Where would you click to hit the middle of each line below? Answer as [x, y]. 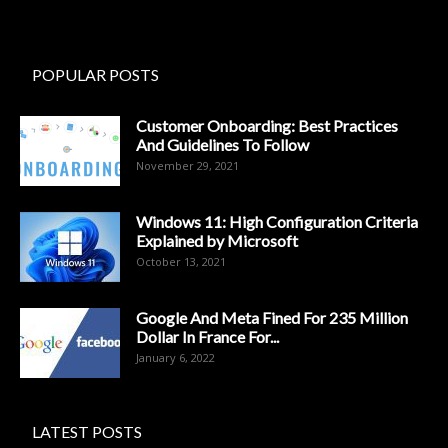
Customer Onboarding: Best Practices [267, 126]
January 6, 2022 [175, 358]
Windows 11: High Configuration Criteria [277, 222]
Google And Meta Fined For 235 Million [272, 318]
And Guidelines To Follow [222, 145]
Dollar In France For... [207, 337]
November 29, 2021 [187, 166]
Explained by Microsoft [217, 241]
